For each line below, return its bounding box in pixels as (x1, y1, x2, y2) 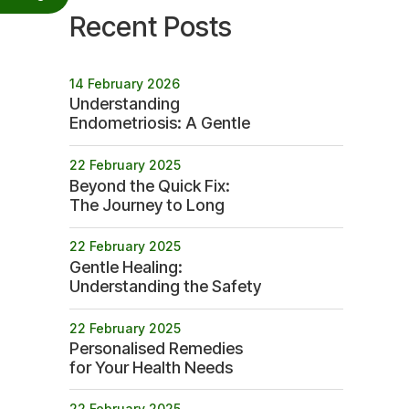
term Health (69, 214, 157, 234)
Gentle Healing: (69, 257, 183, 277)
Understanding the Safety (69, 276, 261, 296)
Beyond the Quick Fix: (69, 175, 230, 195)
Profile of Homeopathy (69, 295, 238, 315)
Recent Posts (69, 10, 232, 43)
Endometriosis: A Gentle (69, 113, 250, 133)
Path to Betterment (69, 132, 214, 152)
